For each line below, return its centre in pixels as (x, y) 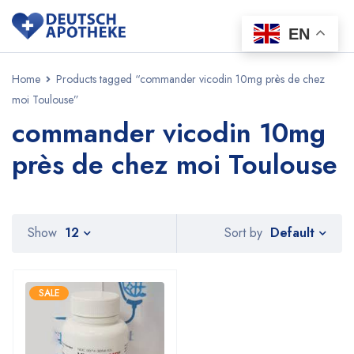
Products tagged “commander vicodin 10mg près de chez (190, 79)
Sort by (243, 233)
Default (292, 232)
